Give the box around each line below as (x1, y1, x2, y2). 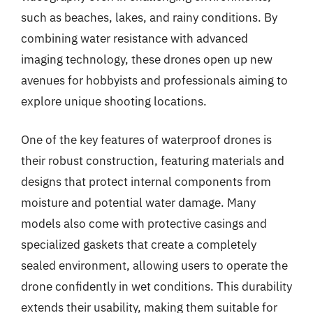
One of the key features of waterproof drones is (21, 132, 272, 147)
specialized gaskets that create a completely (21, 237, 256, 252)
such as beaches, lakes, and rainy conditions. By (21, 9, 277, 25)
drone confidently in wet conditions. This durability (21, 279, 292, 294)
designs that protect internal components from (21, 174, 271, 189)
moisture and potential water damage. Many (21, 195, 256, 210)
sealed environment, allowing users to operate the (21, 258, 288, 273)
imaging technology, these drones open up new (21, 51, 272, 67)
